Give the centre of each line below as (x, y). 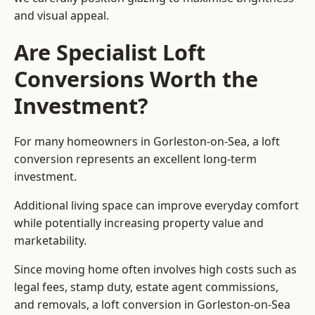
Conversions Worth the (136, 79)
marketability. (50, 241)
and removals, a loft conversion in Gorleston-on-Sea (152, 305)
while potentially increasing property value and (139, 223)
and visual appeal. (62, 16)
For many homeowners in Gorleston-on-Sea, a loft (147, 142)
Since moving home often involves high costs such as (155, 270)
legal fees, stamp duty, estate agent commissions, (146, 287)
